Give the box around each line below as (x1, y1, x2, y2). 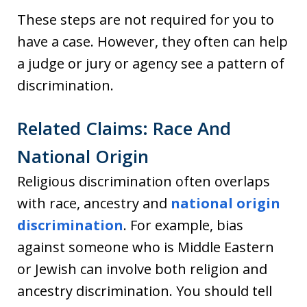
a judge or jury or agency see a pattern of (17, 54, 284, 73)
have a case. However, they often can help (17, 32, 288, 51)
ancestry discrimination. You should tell (17, 282, 272, 301)
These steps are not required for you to (17, 10, 274, 29)
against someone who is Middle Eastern (17, 238, 274, 257)
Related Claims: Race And (17, 116, 231, 141)
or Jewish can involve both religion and (17, 260, 267, 279)
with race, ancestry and (17, 194, 171, 213)
